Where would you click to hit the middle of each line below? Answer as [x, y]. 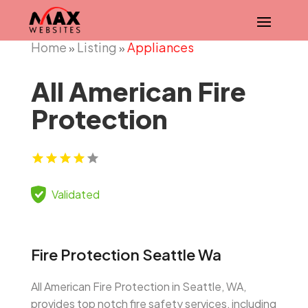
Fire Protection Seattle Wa [126, 254]
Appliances [160, 47]
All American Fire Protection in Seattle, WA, [138, 286]
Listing [97, 47]
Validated [75, 194]
